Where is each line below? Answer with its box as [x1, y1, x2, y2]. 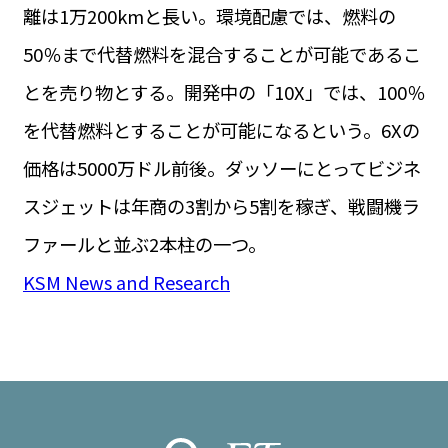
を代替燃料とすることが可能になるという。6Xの [22, 117, 420, 144]
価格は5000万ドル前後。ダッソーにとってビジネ [22, 155, 421, 182]
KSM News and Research [22, 269, 230, 296]
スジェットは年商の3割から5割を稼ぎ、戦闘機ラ [22, 193, 420, 220]
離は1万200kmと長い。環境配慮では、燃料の [22, 3, 396, 30]
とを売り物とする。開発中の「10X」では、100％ [22, 79, 425, 106]
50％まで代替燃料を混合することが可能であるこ [22, 41, 421, 68]
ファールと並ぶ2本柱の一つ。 [22, 231, 266, 258]
